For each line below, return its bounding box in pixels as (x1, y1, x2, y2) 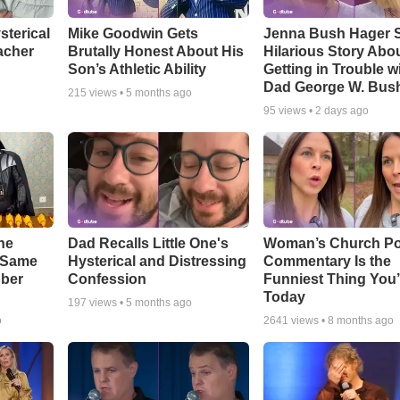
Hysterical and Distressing (67, 254, 246, 270)
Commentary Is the (263, 254, 392, 270)
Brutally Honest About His (67, 44, 244, 60)
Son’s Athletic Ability (67, 62, 206, 78)
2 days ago (315, 104, 370, 118)
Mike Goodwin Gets (67, 26, 198, 42)
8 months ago (328, 314, 395, 328)
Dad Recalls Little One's (67, 236, 229, 252)
